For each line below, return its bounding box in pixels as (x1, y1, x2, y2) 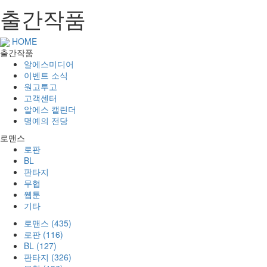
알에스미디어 (24, 58, 74, 70)
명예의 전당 (24, 114, 68, 127)
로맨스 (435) (24, 217, 72, 229)
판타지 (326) (24, 251, 72, 263)
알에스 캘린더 (24, 103, 76, 116)
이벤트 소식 (24, 69, 68, 82)
